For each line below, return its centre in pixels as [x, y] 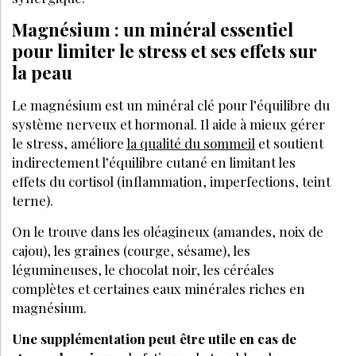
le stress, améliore [69, 143]
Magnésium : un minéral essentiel [153, 29]
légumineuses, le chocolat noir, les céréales [143, 269]
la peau [42, 72]
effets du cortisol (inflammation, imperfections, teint [171, 181]
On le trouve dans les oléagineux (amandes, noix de [168, 231]
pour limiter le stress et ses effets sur [164, 50]
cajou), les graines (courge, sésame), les [131, 250]
